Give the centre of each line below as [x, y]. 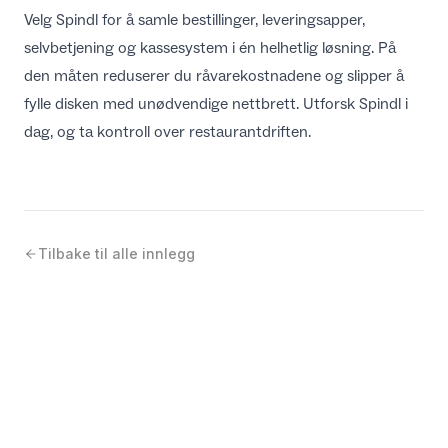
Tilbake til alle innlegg [116, 254]
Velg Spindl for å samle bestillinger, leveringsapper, [194, 20]
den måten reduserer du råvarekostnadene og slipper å [214, 76]
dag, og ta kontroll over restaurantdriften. [167, 132]
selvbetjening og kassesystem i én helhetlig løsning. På [210, 48]
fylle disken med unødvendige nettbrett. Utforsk [191, 104]
